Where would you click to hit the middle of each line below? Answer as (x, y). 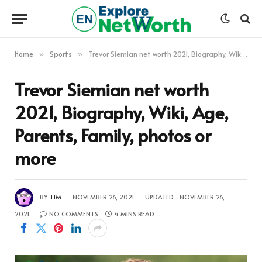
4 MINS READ (135, 214)
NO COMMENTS (74, 214)
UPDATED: (160, 196)
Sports (61, 54)
